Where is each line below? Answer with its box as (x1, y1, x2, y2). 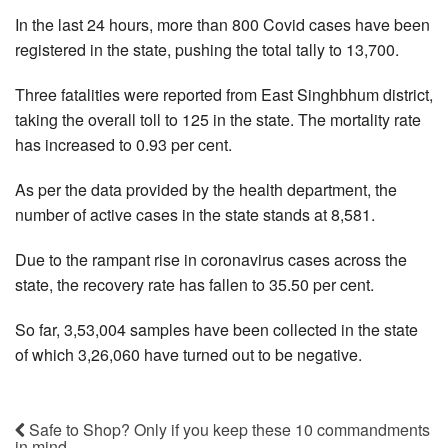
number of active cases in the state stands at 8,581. (15, 202, 375, 226)
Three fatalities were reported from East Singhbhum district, (15, 82, 433, 106)
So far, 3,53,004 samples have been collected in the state (15, 317, 418, 341)
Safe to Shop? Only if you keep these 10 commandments (25, 418, 430, 442)
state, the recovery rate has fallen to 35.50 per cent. (15, 272, 374, 296)
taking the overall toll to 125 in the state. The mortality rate (15, 107, 421, 131)
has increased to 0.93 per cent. (15, 132, 232, 156)
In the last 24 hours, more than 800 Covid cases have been (15, 12, 430, 36)
